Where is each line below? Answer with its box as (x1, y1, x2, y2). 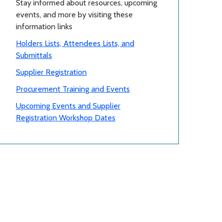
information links (16, 22, 72, 32)
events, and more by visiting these (16, 10, 133, 20)
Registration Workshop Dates (16, 113, 115, 123)
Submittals (16, 51, 52, 60)
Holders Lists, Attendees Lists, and (16, 39, 134, 49)
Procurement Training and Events (16, 84, 130, 94)
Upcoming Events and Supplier (16, 101, 120, 111)
